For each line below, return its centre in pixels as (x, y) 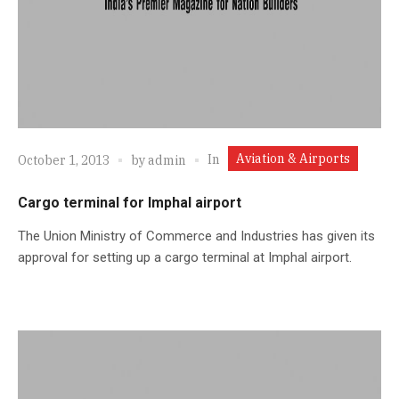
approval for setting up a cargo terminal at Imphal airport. (185, 257)
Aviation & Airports (293, 158)
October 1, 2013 (64, 161)
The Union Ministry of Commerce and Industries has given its (196, 236)
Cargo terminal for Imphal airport (130, 202)
